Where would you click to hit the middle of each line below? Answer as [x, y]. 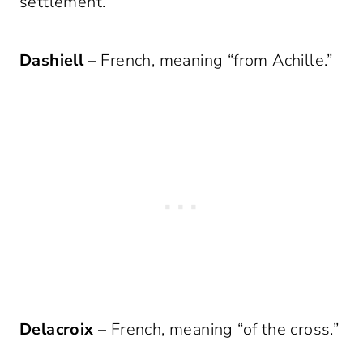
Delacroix [57, 330]
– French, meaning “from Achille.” [208, 61]
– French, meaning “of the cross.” [216, 330]
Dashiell [52, 61]
